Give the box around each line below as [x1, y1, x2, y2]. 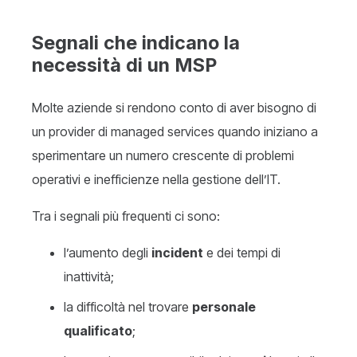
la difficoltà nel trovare [64, 299, 192, 316]
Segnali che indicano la [32, 31, 240, 55]
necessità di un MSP [32, 53, 217, 77]
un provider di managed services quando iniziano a [32, 124, 318, 140]
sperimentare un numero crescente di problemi [32, 147, 294, 164]
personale [192, 299, 256, 316]
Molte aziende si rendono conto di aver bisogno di [32, 100, 316, 116]
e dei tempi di [203, 245, 280, 261]
